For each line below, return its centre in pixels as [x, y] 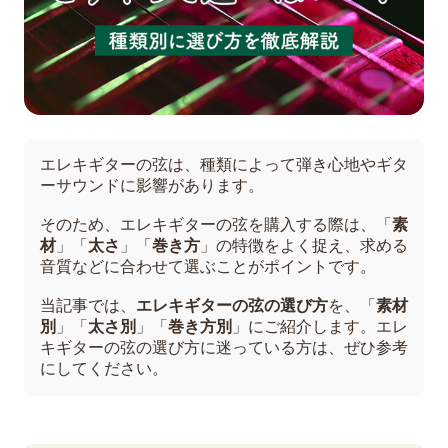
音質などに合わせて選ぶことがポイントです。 [208, 266]
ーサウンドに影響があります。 [152, 185]
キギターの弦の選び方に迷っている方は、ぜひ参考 [224, 347]
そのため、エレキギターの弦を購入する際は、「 [216, 224]
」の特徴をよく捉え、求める [304, 245]
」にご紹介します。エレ [320, 326]
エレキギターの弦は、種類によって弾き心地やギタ [224, 164]
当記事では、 [88, 305]
